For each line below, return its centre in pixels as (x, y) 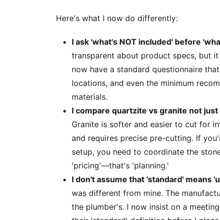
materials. (90, 97)
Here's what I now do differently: (117, 18)
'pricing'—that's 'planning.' (120, 165)
